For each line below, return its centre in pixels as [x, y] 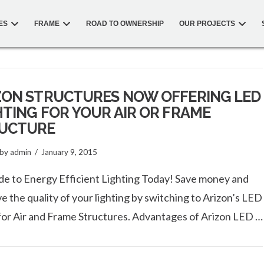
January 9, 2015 [69, 152]
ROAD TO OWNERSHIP [125, 24]
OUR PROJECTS [207, 24]
